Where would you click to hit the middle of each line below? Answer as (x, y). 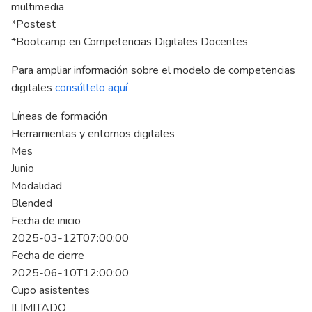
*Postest (33, 24)
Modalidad (37, 186)
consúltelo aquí (91, 88)
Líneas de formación (59, 116)
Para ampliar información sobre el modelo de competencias (153, 70)
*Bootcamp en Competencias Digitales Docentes (130, 42)
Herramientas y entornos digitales (93, 134)
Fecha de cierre (48, 256)
